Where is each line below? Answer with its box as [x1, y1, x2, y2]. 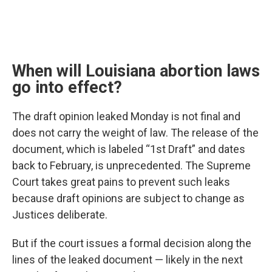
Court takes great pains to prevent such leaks [12, 175, 230, 189]
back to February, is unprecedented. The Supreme [12, 159, 251, 172]
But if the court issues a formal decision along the [12, 237, 251, 250]
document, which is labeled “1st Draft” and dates [12, 143, 245, 156]
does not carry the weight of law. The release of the [12, 126, 259, 140]
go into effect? [12, 78, 126, 98]
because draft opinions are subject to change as [12, 192, 245, 205]
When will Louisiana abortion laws [12, 61, 260, 81]
